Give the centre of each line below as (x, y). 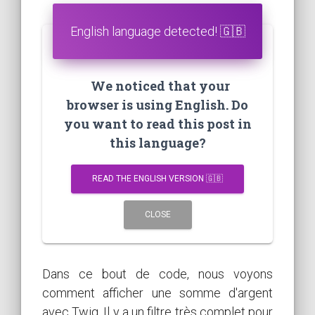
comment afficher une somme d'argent (157, 292)
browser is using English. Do (157, 104)
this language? (157, 142)
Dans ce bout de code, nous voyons (157, 274)
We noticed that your (157, 85)
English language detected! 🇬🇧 (157, 31)
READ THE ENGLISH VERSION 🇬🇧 (157, 178)
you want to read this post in (157, 123)
